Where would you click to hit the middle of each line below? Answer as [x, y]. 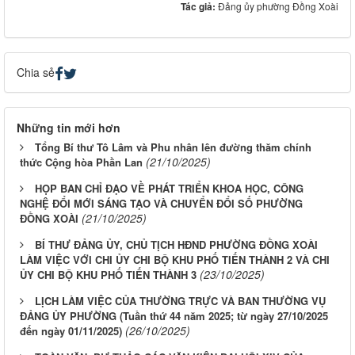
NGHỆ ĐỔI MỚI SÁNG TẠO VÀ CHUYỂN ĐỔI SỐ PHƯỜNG [161, 204]
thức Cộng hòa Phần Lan [81, 162]
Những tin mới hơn [69, 128]
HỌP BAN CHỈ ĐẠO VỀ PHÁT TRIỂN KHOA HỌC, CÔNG [169, 189]
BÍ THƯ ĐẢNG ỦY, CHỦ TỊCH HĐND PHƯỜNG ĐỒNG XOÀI [176, 245]
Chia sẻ [36, 73]
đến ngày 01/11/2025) [71, 331]
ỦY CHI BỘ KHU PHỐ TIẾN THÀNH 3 [108, 275]
